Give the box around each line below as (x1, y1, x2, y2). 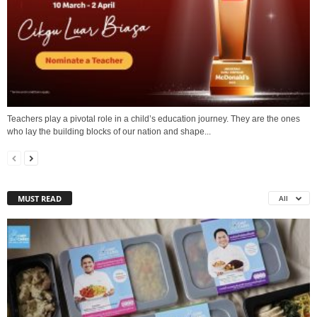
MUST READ (18, 193, 62, 204)
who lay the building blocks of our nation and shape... (7, 127, 211, 137)
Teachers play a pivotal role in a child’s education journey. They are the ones (7, 114, 300, 125)
